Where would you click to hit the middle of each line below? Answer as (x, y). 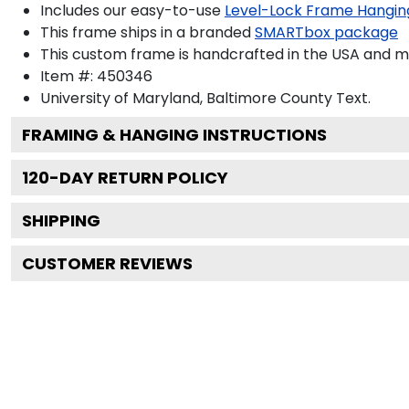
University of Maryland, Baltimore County (186, 98)
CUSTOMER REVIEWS (107, 263)
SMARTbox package (326, 32)
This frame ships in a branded (146, 32)
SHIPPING (61, 220)
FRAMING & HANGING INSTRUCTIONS (174, 134)
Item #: (68, 76)
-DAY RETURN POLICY (139, 177)
